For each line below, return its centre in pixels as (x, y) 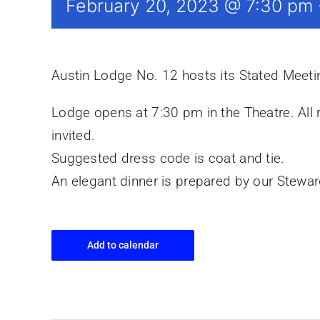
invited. (74, 135)
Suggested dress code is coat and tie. (168, 158)
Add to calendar (123, 245)
